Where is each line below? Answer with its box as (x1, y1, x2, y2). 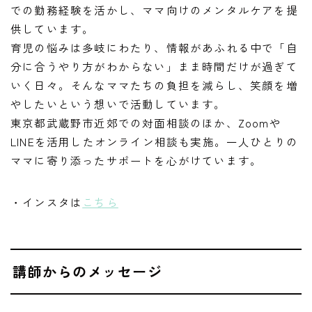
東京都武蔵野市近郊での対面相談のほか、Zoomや (10, 114, 281, 130)
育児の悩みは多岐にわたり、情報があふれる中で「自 (10, 39, 298, 55)
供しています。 (10, 20, 95, 36)
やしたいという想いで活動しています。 (10, 95, 226, 111)
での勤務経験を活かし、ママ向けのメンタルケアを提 (10, 1, 298, 17)
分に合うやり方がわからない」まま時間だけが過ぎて (10, 58, 298, 74)
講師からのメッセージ (13, 260, 162, 281)
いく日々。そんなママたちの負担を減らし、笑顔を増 (10, 77, 298, 93)
